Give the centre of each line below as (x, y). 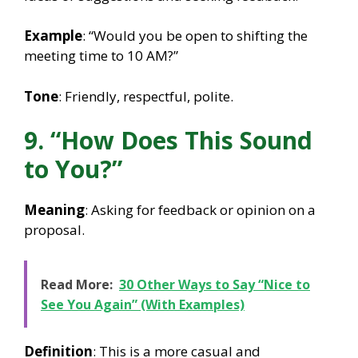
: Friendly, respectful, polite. (146, 96)
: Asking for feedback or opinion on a (200, 210)
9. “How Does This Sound (168, 141)
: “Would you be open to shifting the (195, 36)
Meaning (54, 210)
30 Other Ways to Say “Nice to (215, 284)
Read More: (77, 284)
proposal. (54, 230)
